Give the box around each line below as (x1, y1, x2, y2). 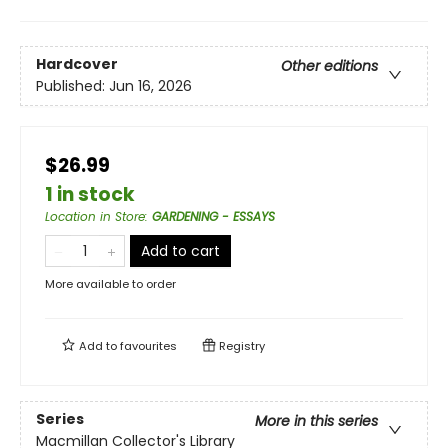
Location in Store (45, 208, 145, 225)
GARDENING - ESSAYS (152, 208, 275, 225)
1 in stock (45, 181, 135, 208)
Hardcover (36, 54, 118, 75)
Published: (36, 76, 109, 97)
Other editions (281, 56, 378, 77)
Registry (216, 338, 265, 354)
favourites (120, 338, 177, 354)
